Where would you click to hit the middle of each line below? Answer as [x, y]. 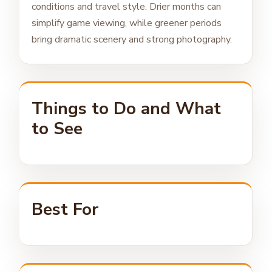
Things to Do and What [126, 109]
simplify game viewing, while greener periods [127, 23]
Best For [65, 210]
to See [57, 129]
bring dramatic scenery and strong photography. [132, 40]
